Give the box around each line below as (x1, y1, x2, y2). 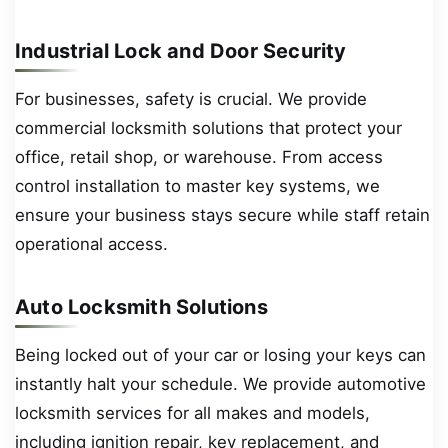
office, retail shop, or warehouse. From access (15, 146, 383, 167)
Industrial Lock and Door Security (15, 39, 347, 64)
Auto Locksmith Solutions (15, 295, 268, 320)
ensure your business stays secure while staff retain (15, 204, 430, 225)
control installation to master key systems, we (15, 175, 380, 196)
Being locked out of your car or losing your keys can (15, 344, 426, 365)
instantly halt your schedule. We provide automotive (15, 373, 426, 394)
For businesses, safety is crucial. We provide (15, 88, 367, 109)
